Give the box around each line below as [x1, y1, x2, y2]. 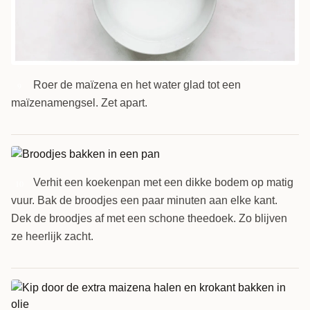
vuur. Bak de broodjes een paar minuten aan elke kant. [11, 194, 277, 206]
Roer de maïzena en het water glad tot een [33, 78, 241, 91]
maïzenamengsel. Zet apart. [11, 96, 147, 109]
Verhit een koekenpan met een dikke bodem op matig [33, 176, 293, 188]
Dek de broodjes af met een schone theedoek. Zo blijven [11, 212, 287, 224]
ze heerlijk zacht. [11, 230, 93, 242]
